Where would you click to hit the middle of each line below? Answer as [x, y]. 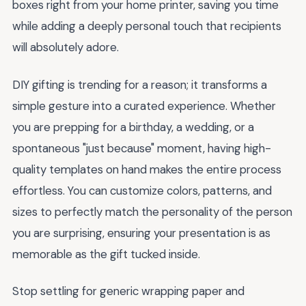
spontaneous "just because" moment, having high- [142, 148]
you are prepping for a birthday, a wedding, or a [133, 127]
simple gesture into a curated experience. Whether [144, 106]
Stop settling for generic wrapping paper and [128, 291]
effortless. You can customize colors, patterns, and [142, 190]
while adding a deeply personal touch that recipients [147, 26]
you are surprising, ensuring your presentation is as [141, 233]
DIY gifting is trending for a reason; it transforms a [140, 84]
